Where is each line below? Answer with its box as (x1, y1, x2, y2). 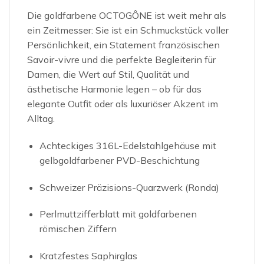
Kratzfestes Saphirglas (39, 250, 137, 262)
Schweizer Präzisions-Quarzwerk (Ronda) (39, 181, 219, 193)
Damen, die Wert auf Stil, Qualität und (27, 68, 189, 81)
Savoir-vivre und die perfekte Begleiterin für (27, 54, 216, 66)
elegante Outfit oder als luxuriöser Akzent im (27, 98, 218, 110)
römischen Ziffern (39, 223, 117, 235)
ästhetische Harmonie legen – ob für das (27, 83, 202, 95)
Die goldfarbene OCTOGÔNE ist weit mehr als (27, 9, 226, 22)
